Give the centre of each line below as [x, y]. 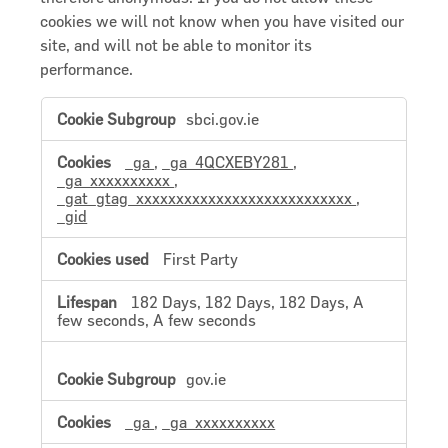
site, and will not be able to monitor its [176, 45]
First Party [201, 259]
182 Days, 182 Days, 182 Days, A [248, 302]
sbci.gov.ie [223, 119]
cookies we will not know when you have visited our [222, 21]
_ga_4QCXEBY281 [228, 162]
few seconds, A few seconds [157, 320]
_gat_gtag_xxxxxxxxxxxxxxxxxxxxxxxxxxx [207, 198]
